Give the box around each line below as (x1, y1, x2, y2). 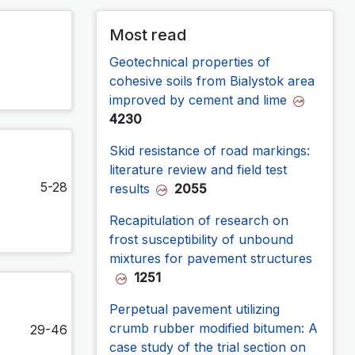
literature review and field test (109, 161, 287, 177)
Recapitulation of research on (109, 212, 288, 228)
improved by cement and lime (109, 91, 287, 108)
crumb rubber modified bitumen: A (109, 319, 318, 336)
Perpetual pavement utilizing (109, 300, 280, 317)
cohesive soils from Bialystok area (109, 72, 315, 89)
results (109, 180, 150, 197)
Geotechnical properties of (109, 53, 270, 70)
